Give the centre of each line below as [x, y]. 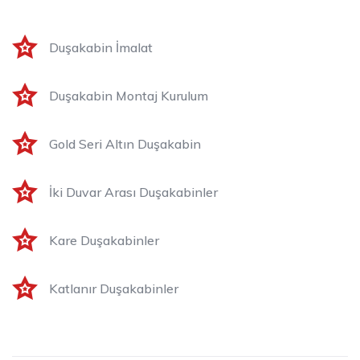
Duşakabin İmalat [101, 47]
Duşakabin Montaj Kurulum [129, 95]
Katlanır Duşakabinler [114, 288]
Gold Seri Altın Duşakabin [125, 143]
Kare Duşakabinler [104, 240]
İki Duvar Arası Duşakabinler [133, 192]
